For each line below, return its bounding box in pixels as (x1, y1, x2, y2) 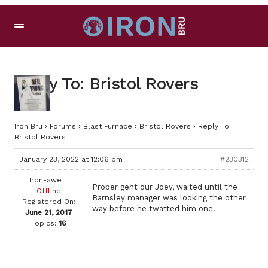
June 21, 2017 (25, 208, 72, 217)
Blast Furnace (83, 122, 132, 130)
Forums (50, 122, 76, 130)
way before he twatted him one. (92, 204, 215, 213)
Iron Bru (14, 122, 42, 130)
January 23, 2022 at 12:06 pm (19, 155, 123, 163)
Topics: (31, 219, 56, 227)
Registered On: (22, 197, 75, 206)
